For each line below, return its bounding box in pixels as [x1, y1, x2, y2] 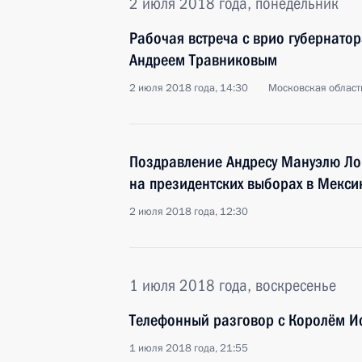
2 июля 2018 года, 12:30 [129, 204, 248, 219]
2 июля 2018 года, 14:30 [129, 81, 248, 95]
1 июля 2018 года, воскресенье [129, 276, 336, 295]
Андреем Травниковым [129, 50, 277, 69]
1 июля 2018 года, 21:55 [129, 341, 248, 356]
